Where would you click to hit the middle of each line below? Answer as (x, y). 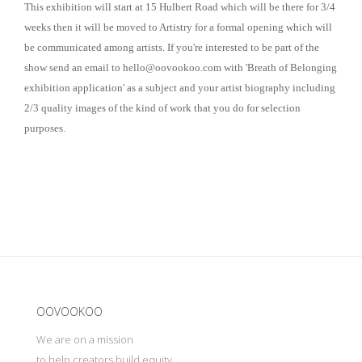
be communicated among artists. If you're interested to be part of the (172, 47)
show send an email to (74, 67)
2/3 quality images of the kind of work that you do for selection (162, 108)
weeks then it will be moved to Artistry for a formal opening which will (178, 27)
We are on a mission (86, 339)
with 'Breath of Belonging (279, 67)
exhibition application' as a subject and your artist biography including (180, 88)
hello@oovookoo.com (172, 67)
